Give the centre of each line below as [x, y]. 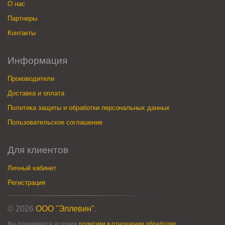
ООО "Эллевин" [65, 208]
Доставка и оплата [36, 93]
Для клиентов [38, 150]
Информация [37, 60]
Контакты [22, 33]
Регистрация [26, 182]
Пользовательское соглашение [55, 122]
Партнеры [22, 18]
